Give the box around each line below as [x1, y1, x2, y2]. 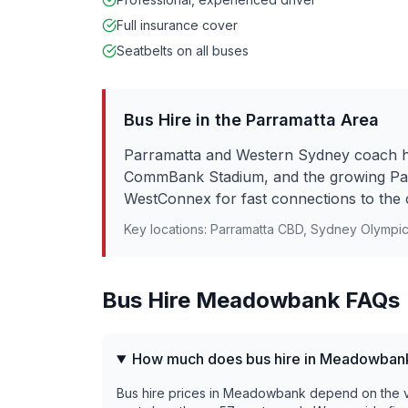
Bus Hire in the [124, 110, 246, 129]
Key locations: [124, 221, 210, 237]
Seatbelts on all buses [117, 43, 249, 58]
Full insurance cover [117, 17, 238, 33]
